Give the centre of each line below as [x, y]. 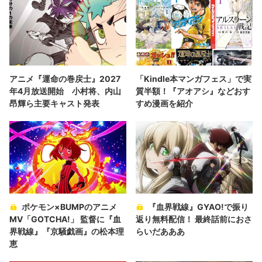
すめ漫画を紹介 [164, 104]
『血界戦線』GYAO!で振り [198, 207]
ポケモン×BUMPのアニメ [69, 207]
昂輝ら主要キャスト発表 [54, 104]
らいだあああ [160, 232]
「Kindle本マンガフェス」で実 [194, 79]
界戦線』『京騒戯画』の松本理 [67, 232]
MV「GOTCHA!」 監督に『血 [65, 219]
